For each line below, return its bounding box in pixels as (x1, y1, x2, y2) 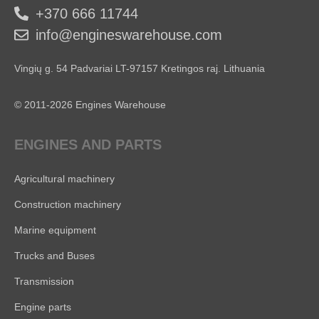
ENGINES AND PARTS (14, 136, 162, 152)
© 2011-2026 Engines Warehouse (14, 98, 166, 110)
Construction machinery (14, 198, 121, 210)
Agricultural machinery (14, 172, 115, 184)
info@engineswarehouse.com (36, 26, 222, 43)
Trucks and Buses (14, 249, 95, 261)
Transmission (14, 275, 74, 287)
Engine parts (14, 300, 71, 313)
